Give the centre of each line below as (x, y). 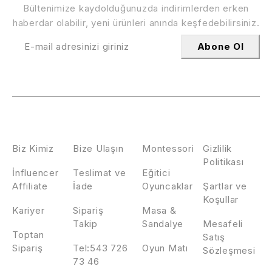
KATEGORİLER (178, 138)
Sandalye (163, 224)
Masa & (159, 211)
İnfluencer (36, 173)
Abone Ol (220, 47)
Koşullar (221, 200)
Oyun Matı (165, 248)
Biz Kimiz (33, 149)
